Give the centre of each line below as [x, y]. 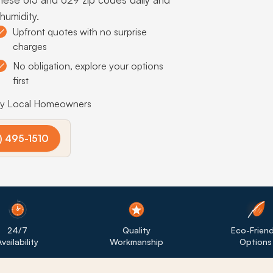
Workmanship [136, 241]
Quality [136, 230]
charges [30, 46]
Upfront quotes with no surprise [80, 32]
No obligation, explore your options [88, 66]
